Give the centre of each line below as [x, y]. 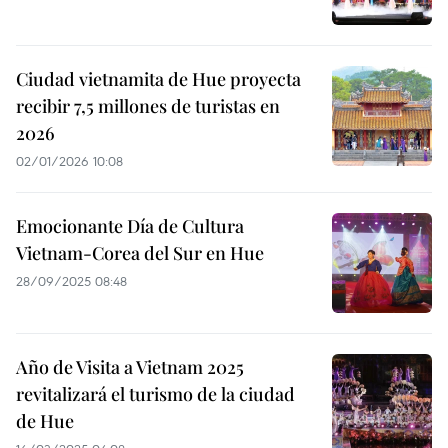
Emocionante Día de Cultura [130, 226]
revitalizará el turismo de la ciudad [155, 394]
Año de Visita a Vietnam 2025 [130, 367]
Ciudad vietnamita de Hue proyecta [158, 79]
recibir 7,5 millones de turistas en [148, 106]
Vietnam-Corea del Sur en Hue [140, 253]
